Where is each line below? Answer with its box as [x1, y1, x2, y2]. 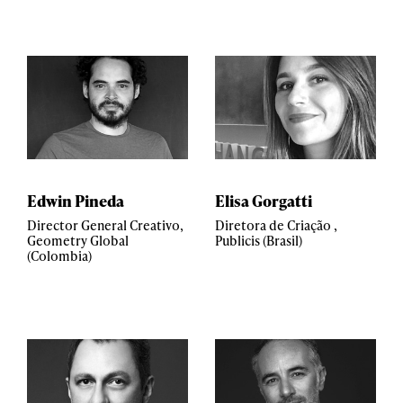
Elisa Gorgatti [215, 190, 312, 211]
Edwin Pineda [27, 190, 124, 211]
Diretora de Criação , [215, 217, 337, 234]
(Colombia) [27, 247, 92, 264]
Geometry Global [27, 232, 129, 249]
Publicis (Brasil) [215, 232, 302, 249]
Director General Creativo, [27, 217, 184, 234]
